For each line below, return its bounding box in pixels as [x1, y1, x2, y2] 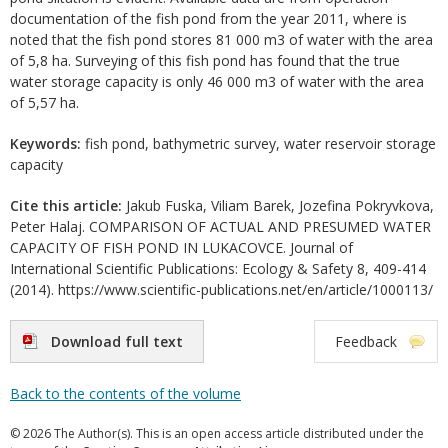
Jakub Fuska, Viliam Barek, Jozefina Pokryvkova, [122, 196, 434, 215]
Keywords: [10, 134, 81, 153]
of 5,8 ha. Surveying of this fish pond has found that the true [10, 51, 400, 70]
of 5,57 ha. [10, 93, 79, 112]
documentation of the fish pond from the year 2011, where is [10, 9, 407, 28]
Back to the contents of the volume [10, 384, 241, 403]
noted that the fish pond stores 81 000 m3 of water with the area [10, 30, 433, 49]
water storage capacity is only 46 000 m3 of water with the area [10, 72, 424, 91]
